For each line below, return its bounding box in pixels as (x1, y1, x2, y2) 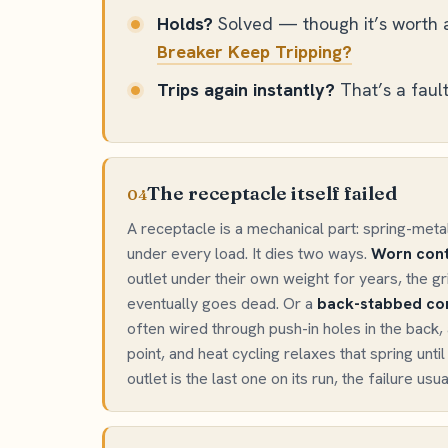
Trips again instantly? (157, 78, 335, 101)
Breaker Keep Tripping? (157, 40, 352, 63)
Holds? (157, 12, 213, 35)
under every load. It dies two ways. (127, 243, 371, 264)
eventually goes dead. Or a (127, 293, 317, 314)
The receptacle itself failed (147, 181, 397, 205)
